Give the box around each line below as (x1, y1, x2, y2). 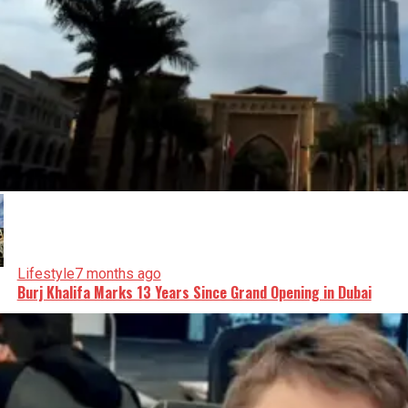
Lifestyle (16, 265, 75, 282)
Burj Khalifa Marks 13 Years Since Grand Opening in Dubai (16, 281, 372, 303)
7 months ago (74, 265, 161, 282)
